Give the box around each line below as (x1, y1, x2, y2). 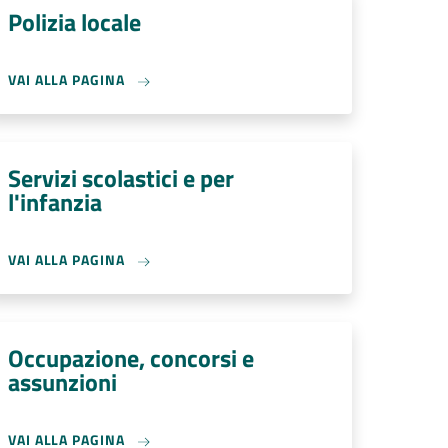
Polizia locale (8, 4, 141, 40)
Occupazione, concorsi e (8, 340, 254, 376)
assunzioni (8, 364, 117, 400)
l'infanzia (8, 184, 102, 220)
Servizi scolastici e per (8, 160, 234, 196)
